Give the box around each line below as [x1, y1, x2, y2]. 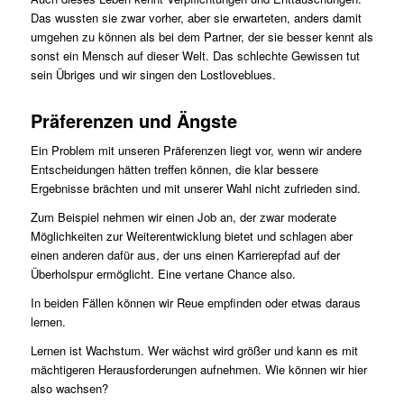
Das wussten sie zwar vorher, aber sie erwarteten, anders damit [30, 8, 362, 26]
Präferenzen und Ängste [30, 106, 237, 133]
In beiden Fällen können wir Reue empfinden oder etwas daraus [30, 293, 361, 311]
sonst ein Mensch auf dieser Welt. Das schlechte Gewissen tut [30, 46, 360, 64]
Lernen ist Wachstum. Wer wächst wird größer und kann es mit [30, 341, 358, 359]
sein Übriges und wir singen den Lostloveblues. [30, 65, 276, 83]
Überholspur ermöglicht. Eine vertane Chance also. [30, 264, 296, 282]
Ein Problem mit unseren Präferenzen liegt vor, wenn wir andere [30, 141, 362, 159]
